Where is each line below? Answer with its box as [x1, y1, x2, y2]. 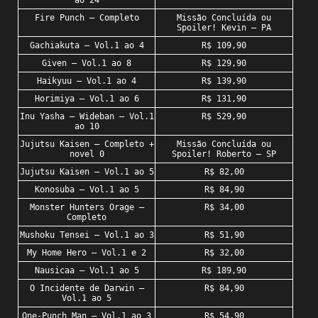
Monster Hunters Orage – [29, 202, 144, 213]
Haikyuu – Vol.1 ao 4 [37, 76, 136, 87]
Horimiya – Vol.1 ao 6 [34, 94, 139, 104]
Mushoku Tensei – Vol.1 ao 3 [19, 230, 154, 241]
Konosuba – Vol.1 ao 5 [34, 185, 139, 195]
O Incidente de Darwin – [29, 283, 144, 294]
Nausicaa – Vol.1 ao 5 [34, 265, 139, 276]
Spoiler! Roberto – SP [172, 149, 276, 160]
